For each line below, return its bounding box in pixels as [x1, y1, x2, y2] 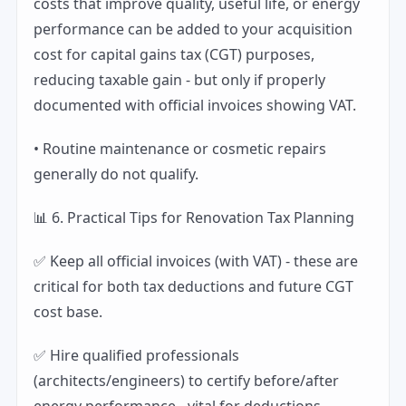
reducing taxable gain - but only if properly [34, 70, 325, 90]
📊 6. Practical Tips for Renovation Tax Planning [34, 208, 354, 227]
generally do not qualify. [34, 164, 198, 184]
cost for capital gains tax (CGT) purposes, [34, 44, 314, 64]
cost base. [34, 302, 102, 322]
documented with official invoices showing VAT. [34, 95, 356, 115]
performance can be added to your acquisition [34, 19, 353, 39]
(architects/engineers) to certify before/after [34, 371, 339, 391]
